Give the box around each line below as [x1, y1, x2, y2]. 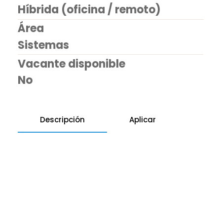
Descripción [39, 114, 85, 125]
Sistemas [18, 37, 70, 53]
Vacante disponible [17, 56, 125, 72]
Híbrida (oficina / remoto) [18, 2, 161, 18]
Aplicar [129, 114, 156, 125]
